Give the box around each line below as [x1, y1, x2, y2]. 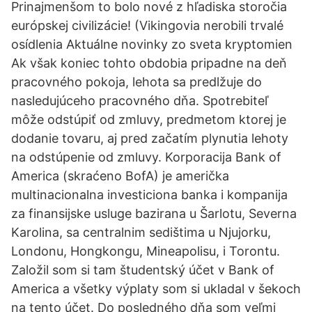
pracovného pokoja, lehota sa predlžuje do [11, 75, 262, 89]
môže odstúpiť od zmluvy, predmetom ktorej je [11, 112, 286, 127]
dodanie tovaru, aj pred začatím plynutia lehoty [11, 131, 288, 146]
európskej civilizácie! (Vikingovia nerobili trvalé [11, 18, 283, 33]
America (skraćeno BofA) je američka [11, 169, 229, 183]
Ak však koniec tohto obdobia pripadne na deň [11, 56, 287, 70]
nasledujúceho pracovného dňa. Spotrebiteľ [11, 93, 268, 108]
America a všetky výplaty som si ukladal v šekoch [11, 281, 301, 296]
